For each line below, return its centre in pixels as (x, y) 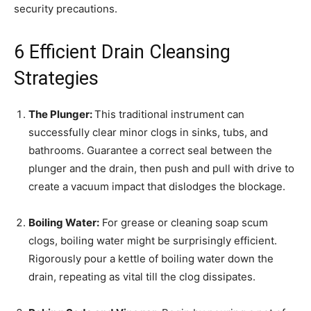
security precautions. (66, 9)
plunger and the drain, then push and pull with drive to (161, 169)
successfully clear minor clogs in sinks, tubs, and (148, 133)
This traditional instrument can (169, 115)
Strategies (56, 79)
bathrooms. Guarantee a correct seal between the (150, 151)
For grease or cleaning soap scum (184, 223)
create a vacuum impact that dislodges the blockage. (157, 187)
